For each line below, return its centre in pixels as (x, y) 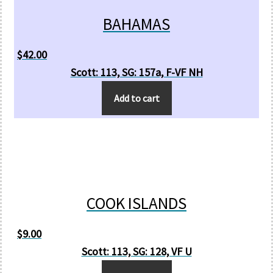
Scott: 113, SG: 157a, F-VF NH (136, 72)
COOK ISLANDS (136, 203)
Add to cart (136, 98)
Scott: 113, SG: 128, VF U (136, 251)
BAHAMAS (136, 24)
